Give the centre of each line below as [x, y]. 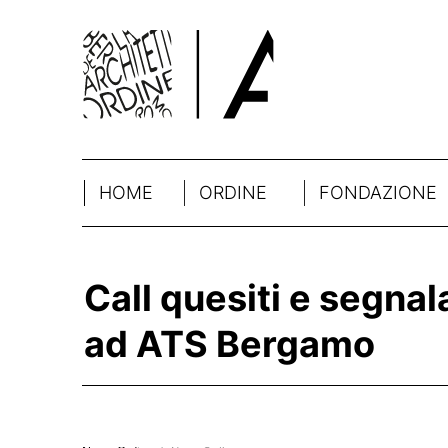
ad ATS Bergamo [229, 344]
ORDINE [233, 192]
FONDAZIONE [378, 192]
